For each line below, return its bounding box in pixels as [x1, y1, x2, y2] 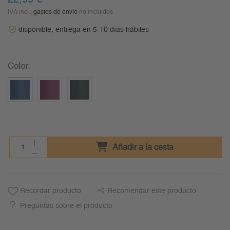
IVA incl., [8, 9, 33, 15]
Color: [8, 62, 30, 71]
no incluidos [78, 9, 113, 15]
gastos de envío [33, 9, 78, 15]
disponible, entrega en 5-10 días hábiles [18, 26, 149, 34]
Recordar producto [18, 187, 81, 195]
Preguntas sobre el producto [20, 202, 112, 210]
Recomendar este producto [107, 187, 196, 195]
